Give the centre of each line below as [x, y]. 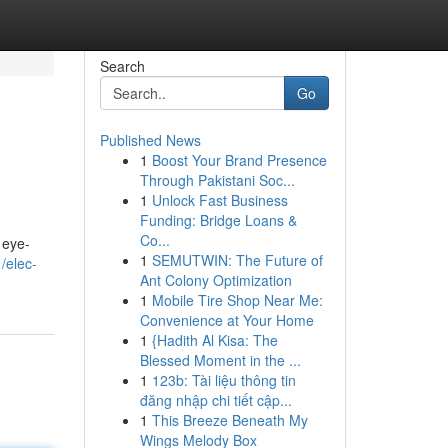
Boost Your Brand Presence [239, 160]
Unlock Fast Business [219, 200]
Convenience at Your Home [226, 320]
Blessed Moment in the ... [220, 360]
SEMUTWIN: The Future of [237, 260]
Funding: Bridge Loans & [218, 220]
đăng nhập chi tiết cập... [215, 400]
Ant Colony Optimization [215, 280]
